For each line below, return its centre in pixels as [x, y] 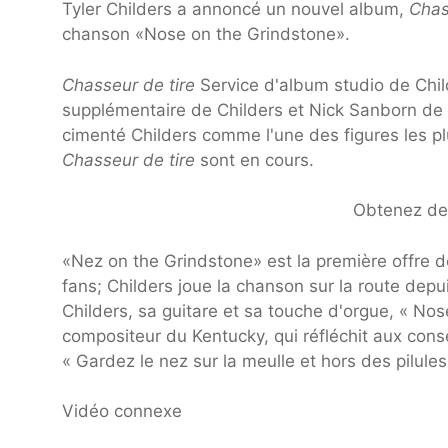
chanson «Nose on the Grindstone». [206, 34]
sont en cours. [254, 159]
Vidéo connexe [122, 411]
